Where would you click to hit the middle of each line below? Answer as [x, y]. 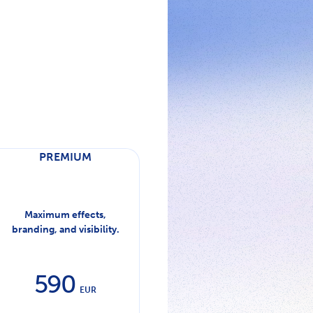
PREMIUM [66, 157]
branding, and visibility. [65, 230]
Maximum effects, [66, 215]
